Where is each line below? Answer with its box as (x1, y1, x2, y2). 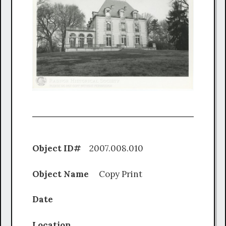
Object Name (32, 168, 99, 180)
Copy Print (99, 168, 142, 180)
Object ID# (32, 143, 83, 154)
